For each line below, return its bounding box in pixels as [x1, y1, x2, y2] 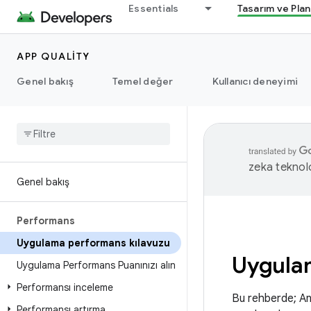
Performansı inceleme [17, 281, 113, 294]
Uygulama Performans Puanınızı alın [17, 259, 176, 271]
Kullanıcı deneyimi [212, 75, 298, 87]
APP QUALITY [17, 50, 90, 62]
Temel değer [112, 75, 174, 87]
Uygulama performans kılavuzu [17, 237, 170, 249]
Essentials [128, 2, 179, 15]
